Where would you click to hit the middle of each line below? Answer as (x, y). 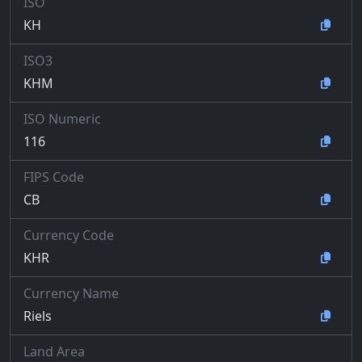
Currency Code (69, 235)
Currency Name (71, 293)
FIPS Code (54, 177)
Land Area (54, 351)
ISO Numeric (62, 119)
